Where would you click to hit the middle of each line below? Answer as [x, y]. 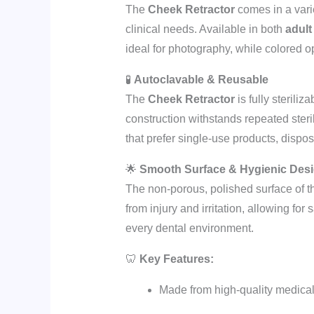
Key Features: [176, 259]
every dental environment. [189, 228]
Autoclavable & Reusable [201, 79]
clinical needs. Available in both [205, 29]
